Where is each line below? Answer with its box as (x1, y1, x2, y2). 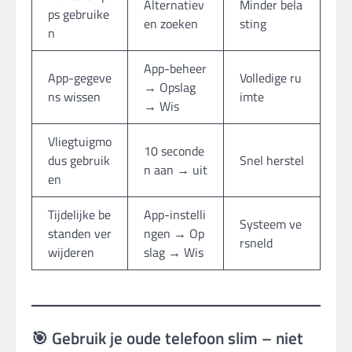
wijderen (48, 242, 94, 262)
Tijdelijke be (48, 204, 111, 224)
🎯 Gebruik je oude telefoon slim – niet (31, 324, 303, 350)
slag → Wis (144, 242, 203, 262)
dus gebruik (48, 150, 110, 170)
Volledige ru (240, 68, 302, 87)
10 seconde (144, 141, 204, 160)
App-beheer (144, 58, 207, 78)
